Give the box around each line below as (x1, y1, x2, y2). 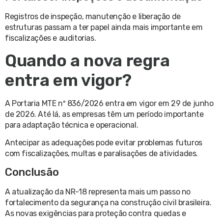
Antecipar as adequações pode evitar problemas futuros (5, 137, 202, 147)
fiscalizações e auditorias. (5, 33, 96, 43)
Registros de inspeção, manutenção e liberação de (5, 12, 181, 22)
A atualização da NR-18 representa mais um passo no (5, 187, 191, 197)
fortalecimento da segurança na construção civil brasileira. (5, 198, 212, 208)
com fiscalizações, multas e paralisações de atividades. (5, 148, 198, 158)
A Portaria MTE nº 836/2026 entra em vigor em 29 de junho (5, 98, 214, 108)
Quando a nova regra (5, 50, 170, 71)
